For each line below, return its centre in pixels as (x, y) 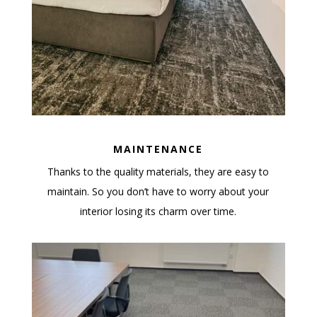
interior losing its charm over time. (158, 211)
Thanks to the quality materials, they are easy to (158, 171)
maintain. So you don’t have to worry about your (158, 191)
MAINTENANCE (158, 149)
